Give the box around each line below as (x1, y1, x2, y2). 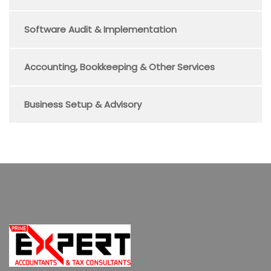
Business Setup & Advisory (24, 98, 142, 111)
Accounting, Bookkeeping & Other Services (24, 60, 215, 73)
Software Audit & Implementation (24, 23, 177, 36)
